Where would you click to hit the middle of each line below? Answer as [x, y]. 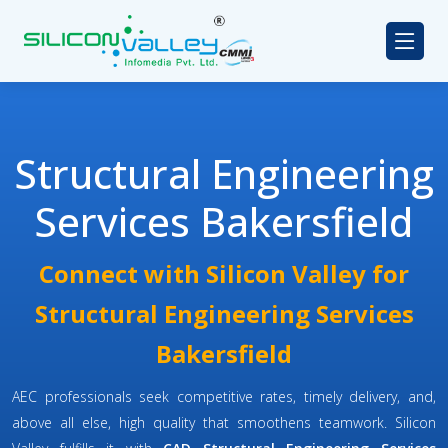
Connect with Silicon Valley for [224, 274]
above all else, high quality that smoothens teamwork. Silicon [224, 423]
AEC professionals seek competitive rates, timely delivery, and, [224, 397]
